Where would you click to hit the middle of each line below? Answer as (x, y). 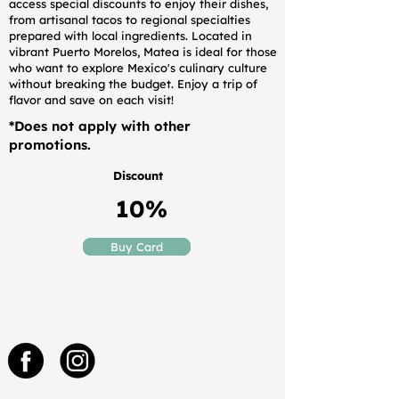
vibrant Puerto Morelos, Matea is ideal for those (143, 52)
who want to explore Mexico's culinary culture (138, 68)
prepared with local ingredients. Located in (130, 36)
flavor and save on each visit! (91, 100)
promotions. (50, 145)
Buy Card (137, 247)
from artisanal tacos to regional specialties (130, 20)
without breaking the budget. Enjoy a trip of (133, 84)
